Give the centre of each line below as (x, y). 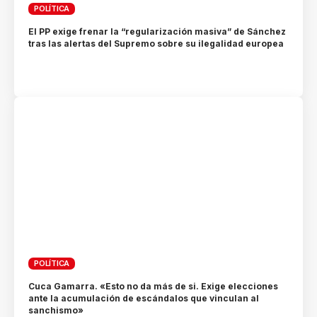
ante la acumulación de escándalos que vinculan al (144, 299)
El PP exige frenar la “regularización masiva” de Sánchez (157, 32)
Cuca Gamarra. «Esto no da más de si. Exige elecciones (154, 287)
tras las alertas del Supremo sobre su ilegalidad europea (156, 44)
